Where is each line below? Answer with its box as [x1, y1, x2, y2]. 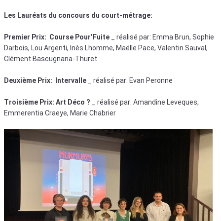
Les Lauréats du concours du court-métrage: [4, 11, 152, 19]
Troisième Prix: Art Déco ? [4, 98, 90, 106]
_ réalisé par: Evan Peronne [86, 76, 173, 84]
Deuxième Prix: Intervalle [4, 76, 86, 84]
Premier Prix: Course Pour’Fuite [4, 33, 110, 41]
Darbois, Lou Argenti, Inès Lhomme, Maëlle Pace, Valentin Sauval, [4, 43, 208, 52]
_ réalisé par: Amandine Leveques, [90, 98, 199, 106]
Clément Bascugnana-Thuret [4, 54, 97, 63]
